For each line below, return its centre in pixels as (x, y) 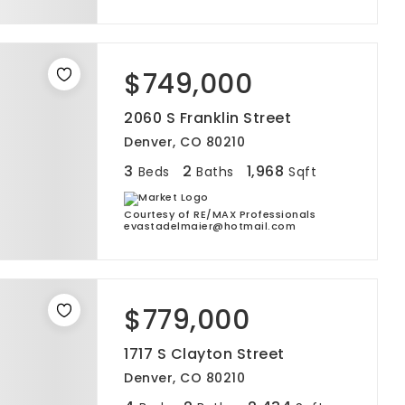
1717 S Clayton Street (204, 354)
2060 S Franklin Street (207, 118)
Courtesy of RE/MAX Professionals (220, 214)
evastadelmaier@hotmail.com (210, 226)
